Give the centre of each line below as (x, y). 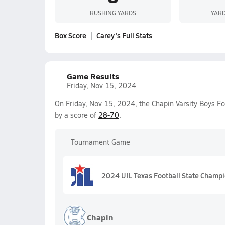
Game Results (93, 76)
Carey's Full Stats (124, 35)
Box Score (70, 35)
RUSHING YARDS (113, 12)
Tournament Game (100, 142)
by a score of (76, 115)
